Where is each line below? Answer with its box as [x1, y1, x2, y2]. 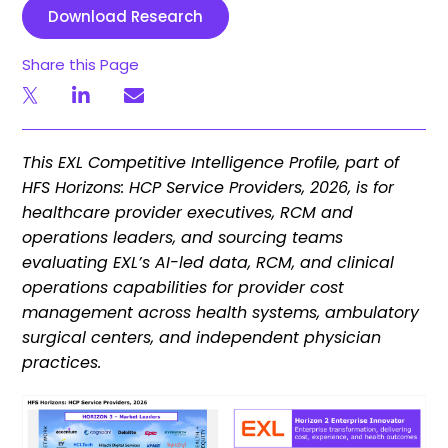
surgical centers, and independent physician [22, 326, 382, 349]
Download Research [48, 6, 204, 27]
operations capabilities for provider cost [22, 276, 345, 299]
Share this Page [22, 54, 140, 75]
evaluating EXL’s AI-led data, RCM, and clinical [22, 251, 395, 274]
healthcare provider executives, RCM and [22, 201, 354, 224]
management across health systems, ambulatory [22, 301, 420, 324]
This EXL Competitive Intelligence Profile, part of [22, 151, 400, 174]
